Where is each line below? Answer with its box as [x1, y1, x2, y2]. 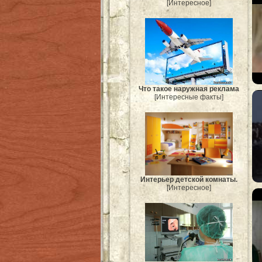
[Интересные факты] [154, 93, 223, 102]
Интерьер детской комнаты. [140, 175, 237, 184]
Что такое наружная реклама [139, 85, 239, 94]
